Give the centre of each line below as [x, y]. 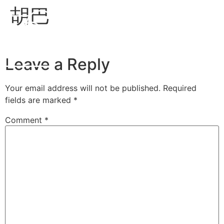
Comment [25, 120]
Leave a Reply [57, 64]
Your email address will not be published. [83, 88]
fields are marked [39, 100]
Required [180, 88]
